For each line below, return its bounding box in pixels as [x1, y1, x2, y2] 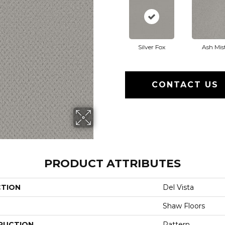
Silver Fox [138, 43, 165, 51]
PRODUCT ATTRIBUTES [44, 156, 181, 170]
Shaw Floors [163, 201, 205, 210]
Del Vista [163, 182, 194, 192]
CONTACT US [152, 79, 219, 89]
